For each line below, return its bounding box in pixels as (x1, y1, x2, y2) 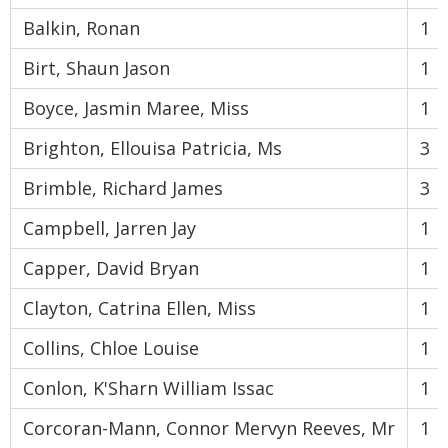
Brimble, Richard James (23, 176, 223, 200)
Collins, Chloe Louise (23, 336, 199, 360)
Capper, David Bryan (23, 256, 199, 280)
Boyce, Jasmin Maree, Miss (23, 96, 249, 120)
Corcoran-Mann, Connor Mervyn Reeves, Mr (23, 416, 395, 440)
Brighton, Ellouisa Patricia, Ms (23, 136, 282, 160)
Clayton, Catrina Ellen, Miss (23, 296, 256, 320)
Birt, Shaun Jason (23, 56, 170, 80)
